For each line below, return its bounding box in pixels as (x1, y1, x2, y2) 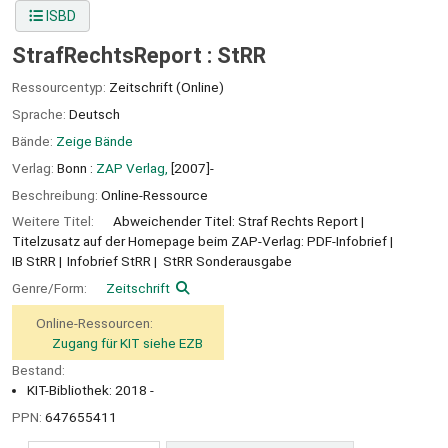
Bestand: (12, 361, 65, 378)
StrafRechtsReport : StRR (12, 43, 266, 69)
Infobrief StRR (67, 253, 152, 270)
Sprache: (12, 106, 69, 123)
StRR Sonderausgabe (162, 253, 292, 270)
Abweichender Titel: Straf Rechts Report (113, 213, 358, 230)
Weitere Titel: (12, 213, 97, 230)
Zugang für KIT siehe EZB (52, 334, 203, 351)
